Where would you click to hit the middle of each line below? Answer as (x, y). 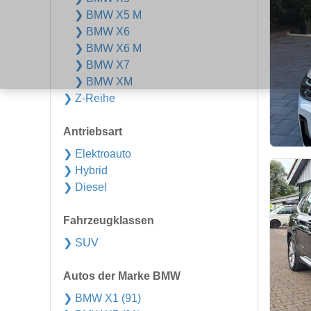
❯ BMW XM (103, 82)
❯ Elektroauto (97, 154)
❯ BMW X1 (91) (102, 298)
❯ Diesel (85, 187)
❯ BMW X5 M (108, 15)
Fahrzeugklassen (109, 220)
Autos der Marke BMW (122, 276)
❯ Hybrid (85, 170)
